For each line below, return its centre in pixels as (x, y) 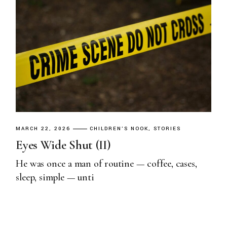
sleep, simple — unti (55, 178)
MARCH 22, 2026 (43, 129)
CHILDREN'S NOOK (119, 129)
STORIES (167, 129)
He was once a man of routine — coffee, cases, (106, 164)
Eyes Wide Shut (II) (63, 145)
